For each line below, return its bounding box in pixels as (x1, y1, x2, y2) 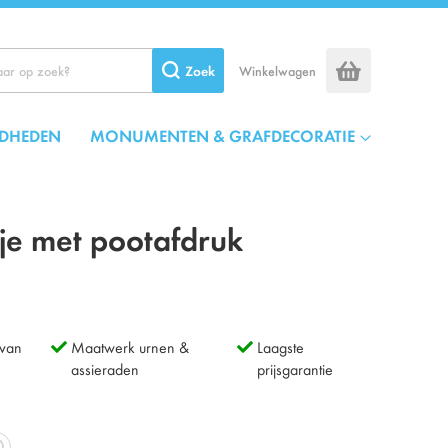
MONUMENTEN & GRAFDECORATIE (90, 124, 355, 146)
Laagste (256, 336, 304, 357)
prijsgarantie (256, 358, 333, 379)
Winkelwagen (239, 61, 316, 80)
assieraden (70, 358, 139, 379)
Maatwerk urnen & (70, 336, 189, 357)
